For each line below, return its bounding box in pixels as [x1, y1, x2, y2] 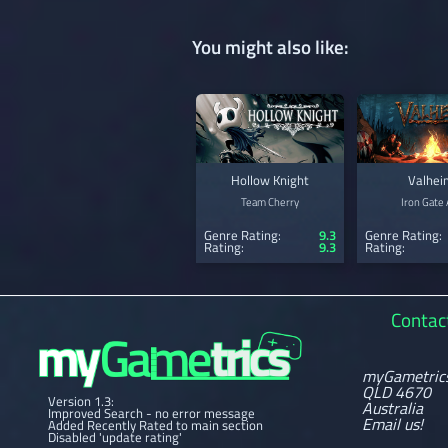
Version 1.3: [47, 391, 114, 412]
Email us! [361, 411, 423, 436]
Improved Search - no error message [47, 403, 255, 424]
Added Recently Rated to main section [47, 415, 263, 436]
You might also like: [192, 31, 349, 61]
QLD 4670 [361, 379, 431, 404]
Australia [361, 395, 423, 420]
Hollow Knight [231, 170, 309, 191]
